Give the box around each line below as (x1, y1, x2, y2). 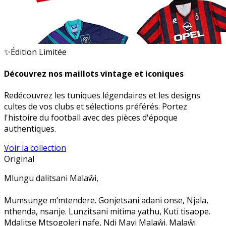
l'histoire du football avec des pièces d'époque (4, 112, 178, 124)
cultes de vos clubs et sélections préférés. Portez (4, 101, 187, 112)
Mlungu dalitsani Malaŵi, (4, 173, 98, 184)
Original (4, 153, 34, 165)
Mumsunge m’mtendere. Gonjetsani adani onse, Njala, (4, 195, 208, 206)
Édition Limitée (11, 46, 67, 58)
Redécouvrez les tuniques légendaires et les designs (4, 90, 200, 101)
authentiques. (4, 123, 56, 135)
